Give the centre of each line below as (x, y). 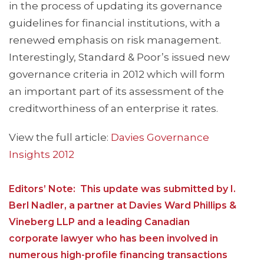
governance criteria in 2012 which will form (117, 75)
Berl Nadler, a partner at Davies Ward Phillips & (123, 206)
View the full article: (60, 138)
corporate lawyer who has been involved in (113, 239)
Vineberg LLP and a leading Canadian (99, 222)
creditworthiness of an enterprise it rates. (113, 109)
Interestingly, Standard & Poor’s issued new (119, 57)
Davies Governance (160, 138)
